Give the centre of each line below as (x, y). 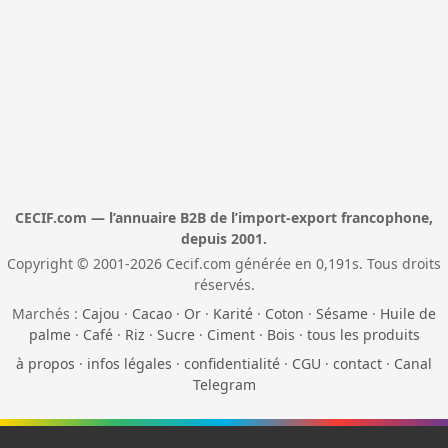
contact (357, 364)
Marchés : (47, 314)
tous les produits (363, 335)
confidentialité (232, 364)
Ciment (230, 335)
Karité (233, 314)
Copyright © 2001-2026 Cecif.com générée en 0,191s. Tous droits (224, 264)
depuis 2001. (224, 239)
